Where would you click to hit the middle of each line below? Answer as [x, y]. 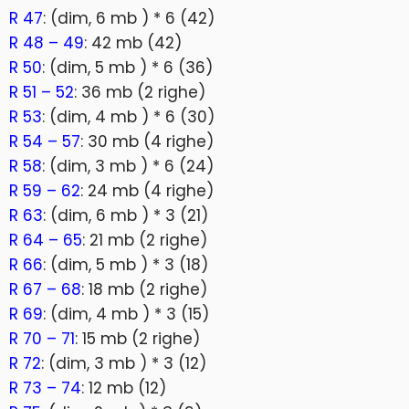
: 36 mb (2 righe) [140, 92]
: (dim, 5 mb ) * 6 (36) [127, 68]
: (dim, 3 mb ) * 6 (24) [128, 166]
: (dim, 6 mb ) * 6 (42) [129, 18]
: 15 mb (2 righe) [137, 339]
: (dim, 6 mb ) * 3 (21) [126, 215]
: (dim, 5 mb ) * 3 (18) [126, 265]
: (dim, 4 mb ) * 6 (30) [128, 117]
